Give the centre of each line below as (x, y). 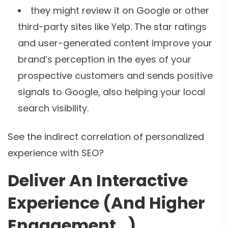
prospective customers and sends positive (115, 75)
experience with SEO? (56, 153)
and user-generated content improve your (115, 43)
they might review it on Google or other (120, 10)
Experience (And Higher (106, 203)
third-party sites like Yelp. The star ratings (112, 26)
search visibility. (53, 108)
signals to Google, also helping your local (111, 92)
